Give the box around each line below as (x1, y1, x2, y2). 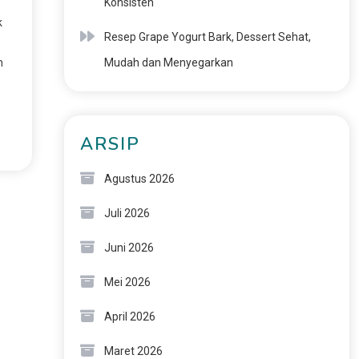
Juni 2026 (103, 241, 154, 254)
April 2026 (103, 310, 155, 323)
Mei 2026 (103, 276, 151, 288)
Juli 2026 (103, 207, 150, 220)
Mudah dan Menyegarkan (103, 56, 233, 69)
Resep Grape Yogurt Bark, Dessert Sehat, (103, 30, 311, 43)
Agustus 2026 (103, 172, 175, 185)
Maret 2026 (103, 345, 163, 357)
